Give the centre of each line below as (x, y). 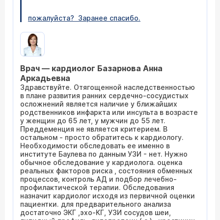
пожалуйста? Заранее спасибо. (84, 18)
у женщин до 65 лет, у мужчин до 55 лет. (93, 121)
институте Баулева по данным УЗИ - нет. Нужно (104, 154)
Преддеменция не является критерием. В (94, 129)
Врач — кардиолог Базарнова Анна (91, 68)
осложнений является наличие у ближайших (99, 104)
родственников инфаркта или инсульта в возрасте (109, 112)
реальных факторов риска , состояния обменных (106, 171)
